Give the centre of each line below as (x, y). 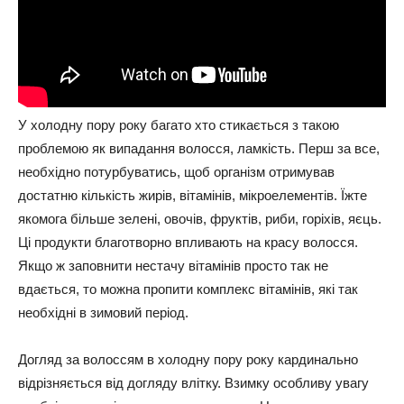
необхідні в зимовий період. (103, 312)
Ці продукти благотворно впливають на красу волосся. (188, 242)
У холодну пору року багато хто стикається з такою (179, 125)
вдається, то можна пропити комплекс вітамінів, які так (188, 289)
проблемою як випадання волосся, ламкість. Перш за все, (199, 148)
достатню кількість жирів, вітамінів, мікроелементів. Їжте (193, 195)
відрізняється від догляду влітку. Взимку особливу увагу (193, 383)
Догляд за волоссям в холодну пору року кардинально (188, 359)
